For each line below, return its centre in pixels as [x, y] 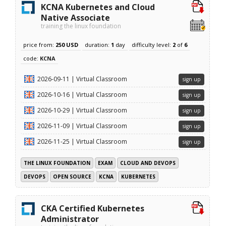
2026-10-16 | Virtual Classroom [82, 94]
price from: [40, 44]
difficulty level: [152, 44]
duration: [98, 44]
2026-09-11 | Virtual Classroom [82, 79]
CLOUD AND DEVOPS [148, 163]
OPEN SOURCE [72, 176]
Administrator [70, 219]
